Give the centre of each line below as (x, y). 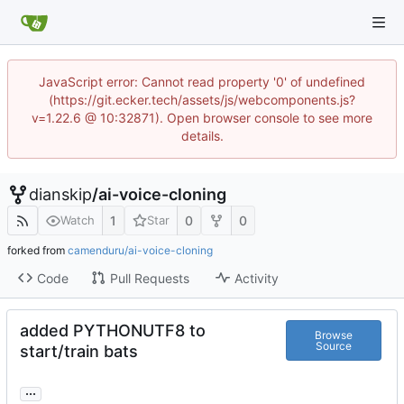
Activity (256, 278)
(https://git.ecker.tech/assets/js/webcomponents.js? (202, 100)
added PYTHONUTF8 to (113, 331)
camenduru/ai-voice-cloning (140, 251)
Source (334, 345)
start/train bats (79, 352)
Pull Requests (149, 278)
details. (202, 136)
